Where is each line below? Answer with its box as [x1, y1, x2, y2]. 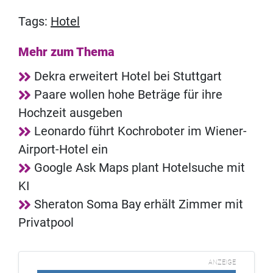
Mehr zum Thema [18, 44, 115, 60]
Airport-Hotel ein [18, 142, 108, 157]
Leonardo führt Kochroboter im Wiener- [34, 124, 247, 139]
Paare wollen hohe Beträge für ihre [34, 87, 222, 102]
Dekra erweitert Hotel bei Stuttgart [34, 69, 222, 84]
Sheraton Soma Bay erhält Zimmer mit [34, 197, 243, 212]
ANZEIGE [208, 258, 236, 267]
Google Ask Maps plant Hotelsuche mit [34, 160, 245, 175]
